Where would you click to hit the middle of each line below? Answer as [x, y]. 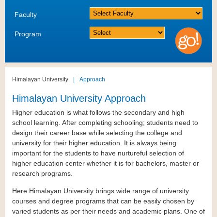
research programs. [42, 174]
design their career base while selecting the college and [97, 133]
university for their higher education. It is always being [94, 143]
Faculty [26, 15]
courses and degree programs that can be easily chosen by [103, 201]
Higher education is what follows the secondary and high [98, 113]
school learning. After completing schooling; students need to [105, 123]
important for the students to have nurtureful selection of [98, 153]
